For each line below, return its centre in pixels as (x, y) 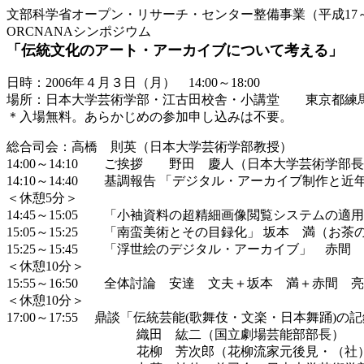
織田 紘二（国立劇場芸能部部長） (175, 334)
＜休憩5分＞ (42, 198)
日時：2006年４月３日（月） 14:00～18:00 (133, 82)
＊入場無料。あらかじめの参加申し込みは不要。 (149, 117)
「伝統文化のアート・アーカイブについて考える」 (175, 50)
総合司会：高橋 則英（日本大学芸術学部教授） (149, 147)
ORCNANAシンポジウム (79, 31)
